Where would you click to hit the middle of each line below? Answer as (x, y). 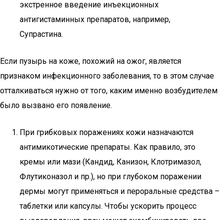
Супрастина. (41, 34)
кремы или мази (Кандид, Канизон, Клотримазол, (110, 162)
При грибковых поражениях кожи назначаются (107, 132)
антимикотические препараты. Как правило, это (108, 147)
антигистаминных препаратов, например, (95, 19)
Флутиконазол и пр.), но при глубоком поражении (110, 177)
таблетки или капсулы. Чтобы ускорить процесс (108, 206)
